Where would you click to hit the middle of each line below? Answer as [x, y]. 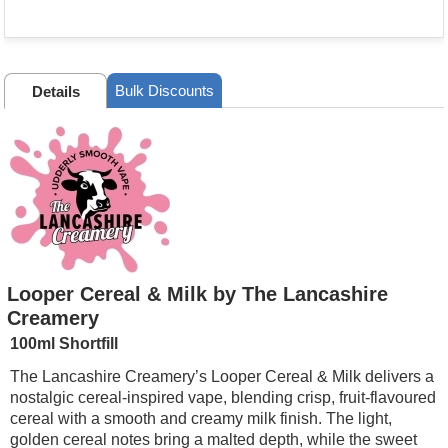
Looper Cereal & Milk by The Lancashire [198, 294]
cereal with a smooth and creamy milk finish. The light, [201, 419]
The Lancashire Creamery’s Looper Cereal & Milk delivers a [222, 377]
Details [55, 92]
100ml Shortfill [64, 344]
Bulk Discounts [165, 91]
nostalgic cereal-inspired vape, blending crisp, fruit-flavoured [223, 398]
